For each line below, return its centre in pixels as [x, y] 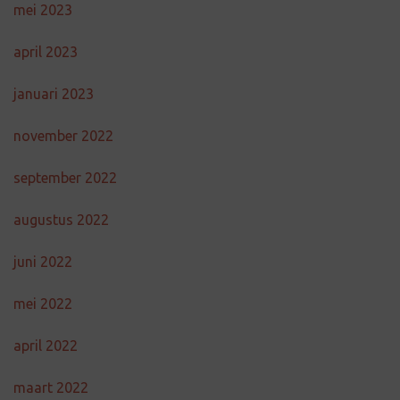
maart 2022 [51, 387]
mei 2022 [43, 304]
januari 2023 [54, 94]
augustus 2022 [61, 220]
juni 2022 [43, 262]
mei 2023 [43, 10]
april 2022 [46, 346]
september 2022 [65, 178]
